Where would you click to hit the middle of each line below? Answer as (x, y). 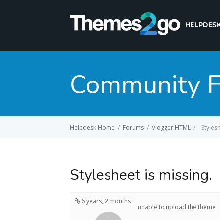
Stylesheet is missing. (141, 175)
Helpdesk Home (92, 127)
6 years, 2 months (105, 201)
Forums (133, 127)
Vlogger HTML (171, 127)
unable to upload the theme (177, 207)
